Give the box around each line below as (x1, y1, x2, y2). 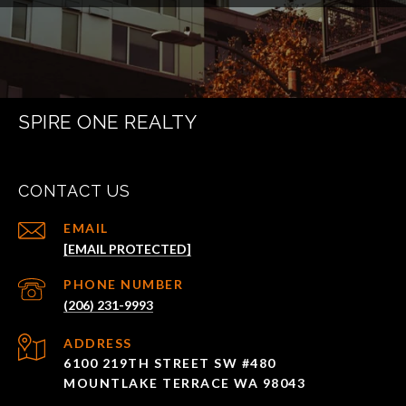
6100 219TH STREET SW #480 (63, 355, 280, 372)
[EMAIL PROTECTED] (63, 241, 191, 257)
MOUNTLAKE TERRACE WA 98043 (63, 375, 305, 391)
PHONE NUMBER (63, 276, 183, 293)
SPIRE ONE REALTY (18, 111, 197, 134)
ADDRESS (63, 335, 132, 352)
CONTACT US (18, 181, 130, 201)
